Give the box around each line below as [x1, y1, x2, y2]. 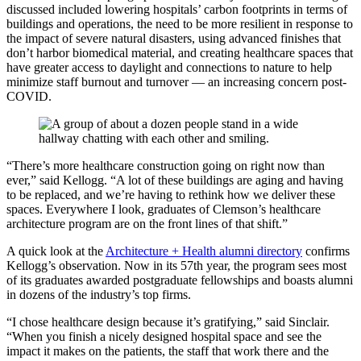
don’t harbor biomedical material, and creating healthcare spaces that [6, 46, 353, 60]
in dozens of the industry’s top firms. [6, 288, 191, 301]
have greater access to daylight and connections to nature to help [6, 60, 332, 74]
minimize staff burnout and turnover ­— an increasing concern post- [6, 75, 346, 89]
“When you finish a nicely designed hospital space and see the [6, 330, 322, 343]
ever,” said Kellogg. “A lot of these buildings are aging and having [6, 173, 343, 187]
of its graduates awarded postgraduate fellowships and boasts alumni [6, 273, 353, 287]
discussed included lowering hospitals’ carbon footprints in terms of [6, 2, 347, 16]
